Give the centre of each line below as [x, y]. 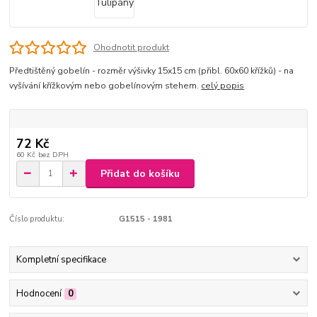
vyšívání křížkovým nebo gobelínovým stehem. [105, 86]
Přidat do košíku [140, 173]
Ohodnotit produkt [131, 47]
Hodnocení [39, 293]
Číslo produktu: [37, 219]
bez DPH [53, 155]
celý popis [223, 86]
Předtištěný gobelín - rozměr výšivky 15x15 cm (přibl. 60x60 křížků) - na [152, 71]
